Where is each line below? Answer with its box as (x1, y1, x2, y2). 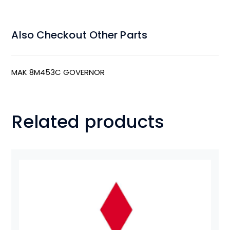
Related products (11, 109, 165, 134)
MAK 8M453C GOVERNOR (11, 66, 105, 78)
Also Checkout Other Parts (11, 27, 147, 42)
